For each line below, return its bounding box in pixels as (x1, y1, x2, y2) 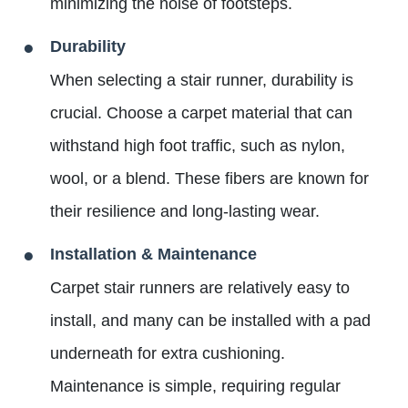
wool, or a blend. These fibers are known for (50, 169, 369, 189)
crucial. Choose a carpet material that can (50, 104, 352, 123)
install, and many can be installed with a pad (50, 311, 371, 331)
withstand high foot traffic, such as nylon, (50, 137, 345, 156)
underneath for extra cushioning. (50, 344, 285, 363)
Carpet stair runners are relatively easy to (50, 279, 350, 298)
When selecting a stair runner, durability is (50, 71, 353, 90)
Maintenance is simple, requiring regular (50, 377, 341, 396)
